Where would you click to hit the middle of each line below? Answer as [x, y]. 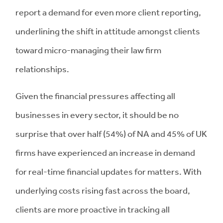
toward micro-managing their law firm [88, 50]
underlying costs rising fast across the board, [103, 190]
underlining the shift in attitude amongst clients [108, 31]
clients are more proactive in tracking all [93, 209]
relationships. [42, 69]
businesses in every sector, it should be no [97, 114]
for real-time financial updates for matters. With [109, 171]
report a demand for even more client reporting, [108, 12]
